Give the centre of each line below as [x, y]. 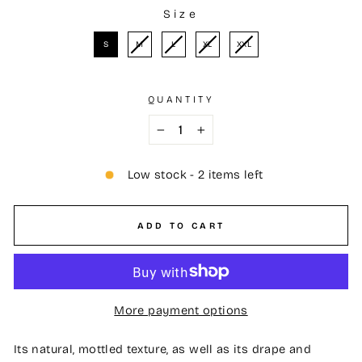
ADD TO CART [181, 225]
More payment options [181, 310]
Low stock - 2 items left [195, 175]
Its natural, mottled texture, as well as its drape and [162, 349]
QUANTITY [181, 100]
